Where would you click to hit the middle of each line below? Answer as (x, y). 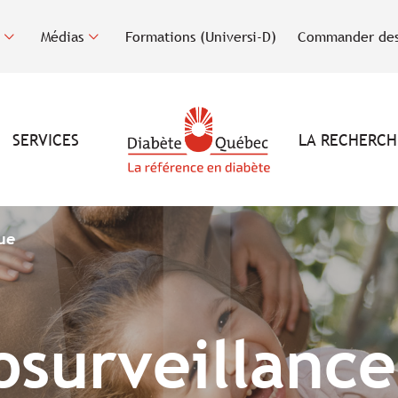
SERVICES (45, 139)
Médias (62, 36)
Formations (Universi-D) (201, 36)
